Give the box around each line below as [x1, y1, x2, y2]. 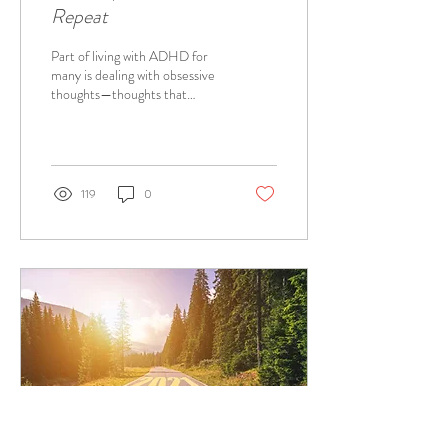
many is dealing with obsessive [51, 65, 215, 85]
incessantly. [51, 122, 114, 142]
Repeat [51, 2, 108, 31]
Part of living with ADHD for [51, 46, 208, 66]
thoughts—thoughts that [51, 84, 187, 104]
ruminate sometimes [51, 103, 166, 123]
